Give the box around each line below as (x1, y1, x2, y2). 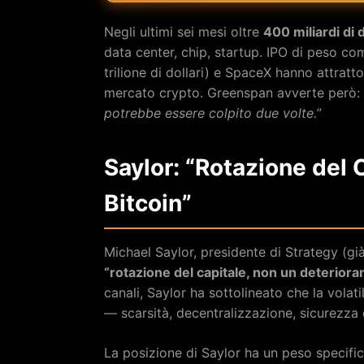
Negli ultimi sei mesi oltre (104, 23, 263, 40)
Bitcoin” (104, 188, 192, 217)
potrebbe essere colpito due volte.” (104, 104, 321, 121)
